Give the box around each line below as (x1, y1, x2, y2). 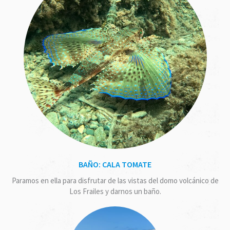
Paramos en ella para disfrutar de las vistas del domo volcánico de (11, 175, 219, 185)
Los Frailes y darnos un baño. (69, 186, 161, 196)
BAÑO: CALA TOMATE (78, 159, 152, 169)
